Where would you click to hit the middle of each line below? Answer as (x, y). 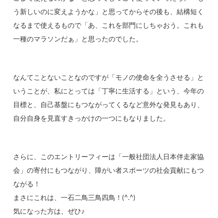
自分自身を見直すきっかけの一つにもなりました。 (92, 119)
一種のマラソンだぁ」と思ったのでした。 (78, 40)
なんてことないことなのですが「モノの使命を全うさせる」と (109, 78)
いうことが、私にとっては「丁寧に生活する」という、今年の (109, 92)
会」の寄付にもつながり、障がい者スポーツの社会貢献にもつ (109, 171)
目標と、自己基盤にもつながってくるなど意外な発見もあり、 (109, 105)
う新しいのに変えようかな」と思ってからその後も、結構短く (109, 12)
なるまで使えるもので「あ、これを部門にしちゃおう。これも (109, 26)
